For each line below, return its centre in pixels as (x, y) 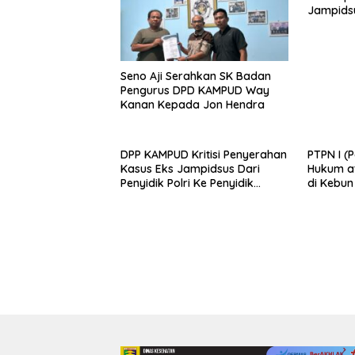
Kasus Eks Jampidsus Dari (190, 168)
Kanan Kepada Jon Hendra (193, 104)
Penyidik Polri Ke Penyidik (187, 183)
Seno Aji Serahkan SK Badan (196, 76)
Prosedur (145, 211)
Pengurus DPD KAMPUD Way (195, 90)
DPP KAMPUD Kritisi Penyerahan (204, 154)
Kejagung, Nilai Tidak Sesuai (195, 197)
